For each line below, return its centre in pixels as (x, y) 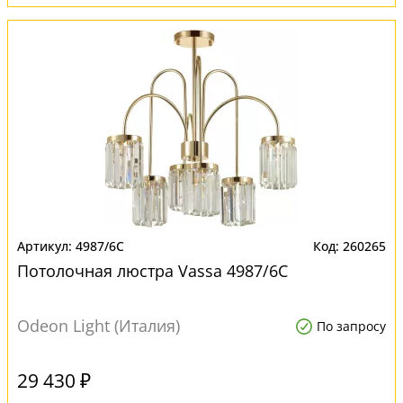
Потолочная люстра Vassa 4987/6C (152, 271)
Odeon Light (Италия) (99, 326)
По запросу (351, 326)
